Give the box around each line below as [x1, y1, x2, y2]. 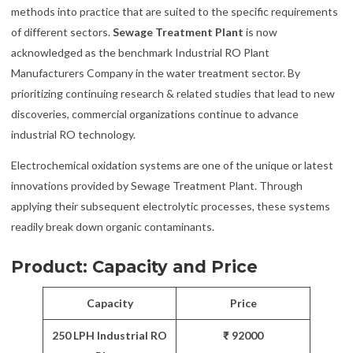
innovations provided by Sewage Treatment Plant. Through [11, 178, 303, 192]
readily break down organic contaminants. [11, 219, 214, 233]
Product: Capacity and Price [11, 256, 258, 277]
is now [243, 24, 277, 39]
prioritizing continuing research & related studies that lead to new [11, 86, 335, 100]
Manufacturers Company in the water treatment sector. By [11, 65, 300, 80]
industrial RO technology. [11, 127, 136, 141]
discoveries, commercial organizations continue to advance [11, 106, 299, 121]
